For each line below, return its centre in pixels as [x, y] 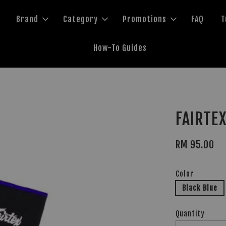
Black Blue [200, 188]
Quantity [190, 214]
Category [81, 19]
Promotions [145, 19]
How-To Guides [120, 48]
